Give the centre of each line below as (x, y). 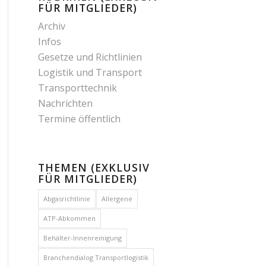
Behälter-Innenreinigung (82, 238)
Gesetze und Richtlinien (90, 57)
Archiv (51, 26)
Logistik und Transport (90, 72)
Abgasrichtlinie (66, 199)
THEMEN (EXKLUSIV (94, 167)
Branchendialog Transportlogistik (96, 257)
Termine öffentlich (79, 119)
